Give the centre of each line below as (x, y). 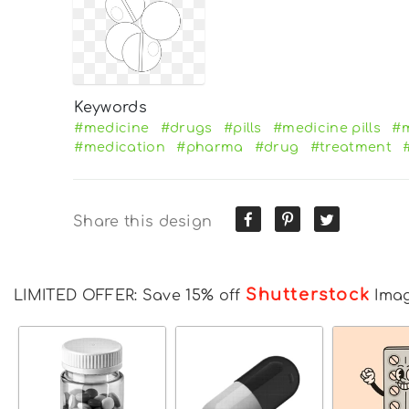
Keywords (110, 108)
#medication (120, 147)
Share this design (143, 222)
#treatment (351, 147)
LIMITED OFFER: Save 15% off (130, 296)
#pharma (210, 147)
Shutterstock (308, 295)
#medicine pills (327, 128)
